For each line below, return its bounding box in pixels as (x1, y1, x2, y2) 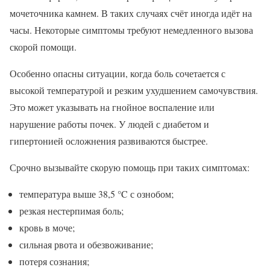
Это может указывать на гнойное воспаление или (10, 100, 215, 113)
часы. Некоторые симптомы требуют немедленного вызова (10, 23, 253, 36)
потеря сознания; (19, 254, 89, 268)
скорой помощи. (10, 40, 77, 53)
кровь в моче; (19, 221, 75, 234)
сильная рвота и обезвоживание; (19, 237, 153, 251)
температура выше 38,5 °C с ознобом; (19, 187, 174, 200)
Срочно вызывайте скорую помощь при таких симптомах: (10, 160, 250, 174)
